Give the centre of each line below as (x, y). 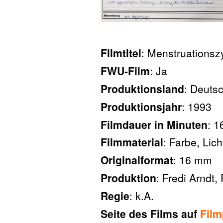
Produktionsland (142, 89)
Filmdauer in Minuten (154, 124)
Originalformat (137, 160)
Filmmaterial (132, 142)
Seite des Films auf (150, 213)
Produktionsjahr (141, 106)
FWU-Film (125, 71)
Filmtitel (121, 53)
